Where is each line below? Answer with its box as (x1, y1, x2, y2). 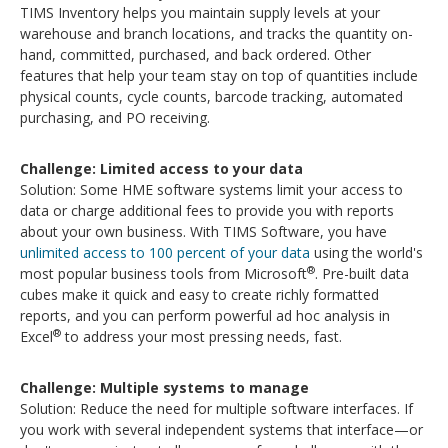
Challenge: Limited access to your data (20, 159, 303, 178)
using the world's (310, 243, 423, 262)
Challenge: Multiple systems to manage (20, 378, 309, 397)
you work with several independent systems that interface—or (20, 420, 423, 439)
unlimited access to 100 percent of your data (20, 243, 310, 262)
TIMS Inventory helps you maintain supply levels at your (20, 3, 380, 22)
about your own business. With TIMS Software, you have (20, 222, 387, 241)
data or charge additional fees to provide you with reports (20, 201, 394, 220)
